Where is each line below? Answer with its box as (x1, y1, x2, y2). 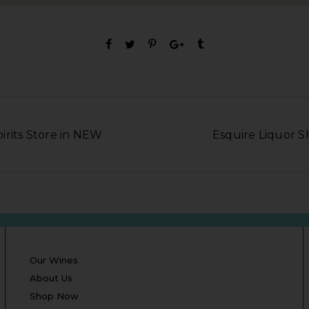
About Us (30, 272, 73, 283)
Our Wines (30, 254, 79, 266)
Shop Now (30, 290, 79, 301)
